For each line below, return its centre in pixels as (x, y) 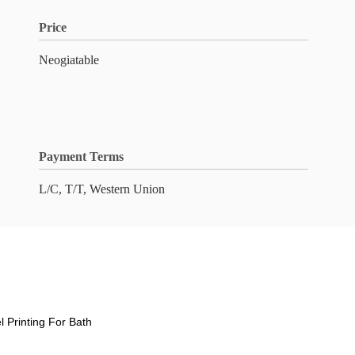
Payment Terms (81, 157)
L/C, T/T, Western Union (102, 189)
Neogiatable (69, 60)
